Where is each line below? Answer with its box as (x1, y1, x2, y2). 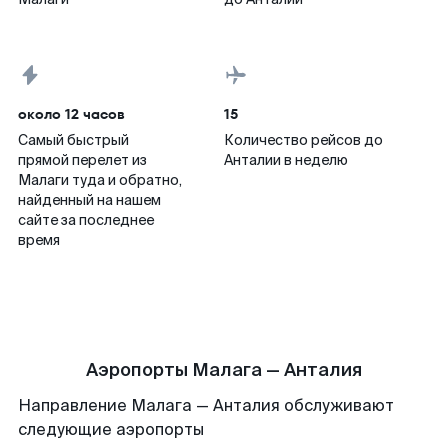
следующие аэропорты (18, 419, 204, 440)
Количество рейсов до (224, 131, 383, 149)
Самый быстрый (18, 131, 129, 149)
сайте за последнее (18, 211, 154, 229)
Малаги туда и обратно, (18, 171, 182, 189)
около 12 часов (18, 104, 125, 124)
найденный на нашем (18, 191, 161, 209)
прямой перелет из (18, 151, 147, 169)
